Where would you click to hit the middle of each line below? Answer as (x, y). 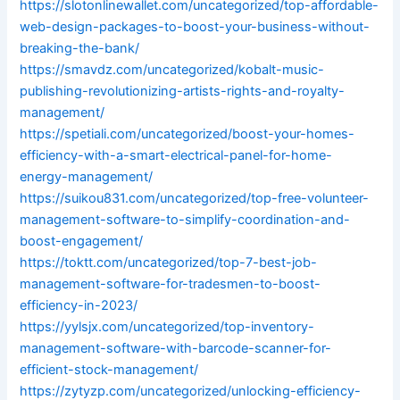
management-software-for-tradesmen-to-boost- (171, 284)
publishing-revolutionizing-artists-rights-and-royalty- (183, 92)
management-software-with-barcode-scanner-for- (176, 349)
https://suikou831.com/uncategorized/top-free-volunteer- (195, 199)
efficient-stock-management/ (109, 370)
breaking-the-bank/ (80, 49)
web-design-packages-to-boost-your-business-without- (195, 27)
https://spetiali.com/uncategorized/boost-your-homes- (187, 134)
